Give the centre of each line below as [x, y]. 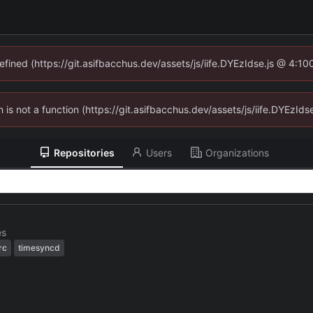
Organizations [237, 152]
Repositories [85, 152]
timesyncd [39, 248]
